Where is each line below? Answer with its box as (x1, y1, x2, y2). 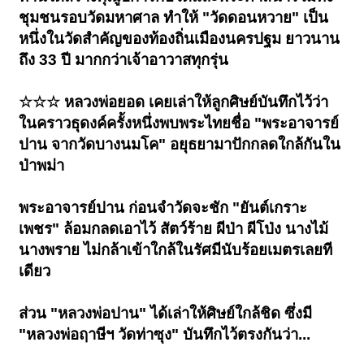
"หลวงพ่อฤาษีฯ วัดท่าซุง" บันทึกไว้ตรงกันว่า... (19, 326, 311, 344)
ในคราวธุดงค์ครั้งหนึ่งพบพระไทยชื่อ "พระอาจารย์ (19, 115, 340, 132)
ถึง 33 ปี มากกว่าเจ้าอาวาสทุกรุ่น (19, 51, 229, 69)
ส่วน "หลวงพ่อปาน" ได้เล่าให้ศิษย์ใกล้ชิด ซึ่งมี (19, 305, 313, 323)
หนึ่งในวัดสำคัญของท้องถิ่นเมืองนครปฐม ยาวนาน (19, 30, 340, 48)
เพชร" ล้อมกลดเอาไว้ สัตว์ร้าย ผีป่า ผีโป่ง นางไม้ (19, 220, 329, 238)
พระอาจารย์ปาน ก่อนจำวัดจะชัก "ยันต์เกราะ (19, 199, 308, 217)
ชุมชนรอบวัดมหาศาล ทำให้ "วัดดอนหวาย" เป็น (19, 9, 329, 27)
